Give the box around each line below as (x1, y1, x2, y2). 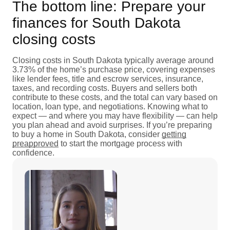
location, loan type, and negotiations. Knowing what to (12, 102, 208, 111)
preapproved (12, 139, 59, 148)
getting (162, 129, 186, 139)
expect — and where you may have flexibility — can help (12, 111, 218, 120)
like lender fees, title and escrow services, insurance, (12, 74, 203, 83)
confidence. (12, 148, 54, 157)
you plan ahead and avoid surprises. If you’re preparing (12, 120, 212, 129)
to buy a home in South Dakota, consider (12, 129, 162, 139)
